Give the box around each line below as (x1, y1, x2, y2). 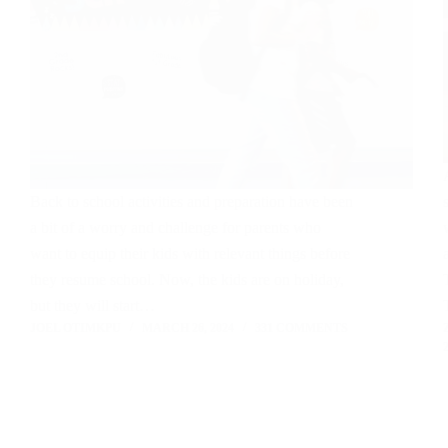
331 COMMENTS (255, 321, 348, 336)
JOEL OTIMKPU (30, 321, 121, 336)
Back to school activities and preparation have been (30, 193, 353, 211)
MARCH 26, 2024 (142, 321, 234, 336)
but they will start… (30, 297, 155, 315)
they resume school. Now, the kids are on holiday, (30, 271, 344, 289)
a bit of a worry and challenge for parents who (30, 219, 321, 237)
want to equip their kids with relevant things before (30, 245, 350, 263)
